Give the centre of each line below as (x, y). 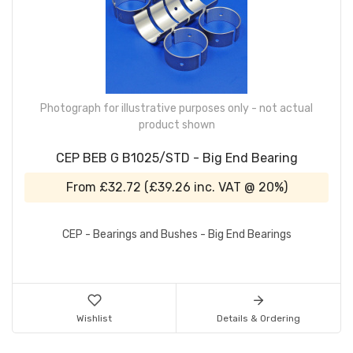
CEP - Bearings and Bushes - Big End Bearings (176, 235)
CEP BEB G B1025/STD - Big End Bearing (176, 158)
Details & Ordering (258, 318)
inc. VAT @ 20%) (239, 187)
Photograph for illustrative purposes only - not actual (176, 108)
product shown (176, 124)
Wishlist (94, 318)
